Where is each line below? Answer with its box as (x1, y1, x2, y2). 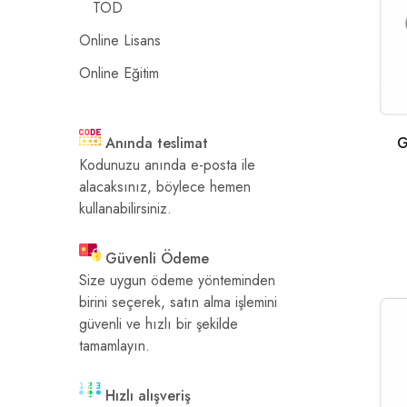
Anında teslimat (105, 133, 208, 154)
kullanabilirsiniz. (79, 198, 172, 219)
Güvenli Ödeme (105, 248, 209, 269)
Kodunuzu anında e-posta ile (79, 154, 255, 175)
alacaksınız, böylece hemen (79, 176, 251, 197)
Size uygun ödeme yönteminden (79, 270, 275, 291)
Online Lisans (79, 30, 161, 51)
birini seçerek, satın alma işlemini (79, 292, 277, 313)
